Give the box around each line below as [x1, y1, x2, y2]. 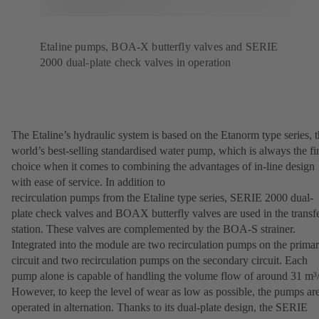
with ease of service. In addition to [11, 175, 165, 188]
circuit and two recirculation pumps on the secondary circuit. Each [11, 253, 308, 266]
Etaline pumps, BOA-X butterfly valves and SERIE [40, 40, 278, 53]
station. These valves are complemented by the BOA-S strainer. [11, 222, 298, 235]
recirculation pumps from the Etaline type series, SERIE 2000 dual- [11, 191, 313, 204]
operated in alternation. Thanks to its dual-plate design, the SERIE [11, 300, 308, 313]
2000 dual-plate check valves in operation [40, 56, 231, 68]
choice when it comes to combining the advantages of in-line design [11, 159, 315, 172]
